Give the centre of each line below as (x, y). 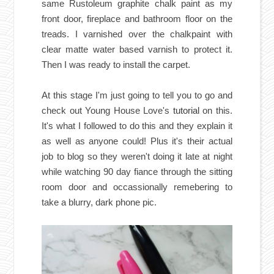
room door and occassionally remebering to (137, 187)
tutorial (186, 110)
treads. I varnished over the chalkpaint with (137, 34)
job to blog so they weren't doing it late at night (137, 156)
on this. (216, 110)
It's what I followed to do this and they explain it (137, 125)
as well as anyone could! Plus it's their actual (137, 141)
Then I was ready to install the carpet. (116, 64)
